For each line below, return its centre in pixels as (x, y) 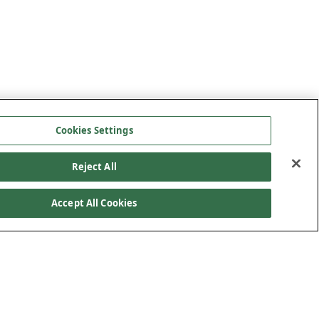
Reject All (94, 167)
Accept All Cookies (94, 203)
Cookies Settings (94, 130)
